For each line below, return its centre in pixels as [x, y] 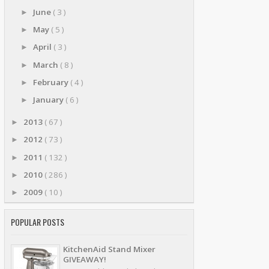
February [51, 83]
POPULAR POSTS [38, 222]
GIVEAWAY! [85, 259]
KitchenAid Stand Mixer [109, 249]
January [49, 100]
